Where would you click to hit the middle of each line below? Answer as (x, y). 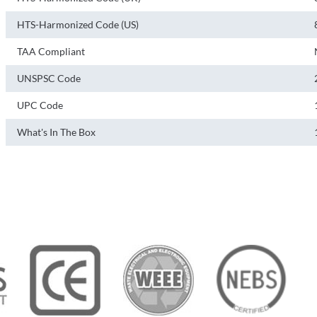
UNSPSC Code (49, 78)
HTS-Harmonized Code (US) (78, 24)
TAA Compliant (51, 51)
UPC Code (40, 105)
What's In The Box (56, 132)
